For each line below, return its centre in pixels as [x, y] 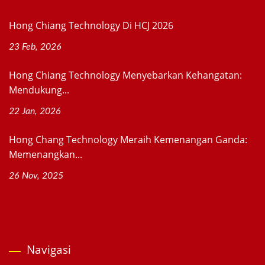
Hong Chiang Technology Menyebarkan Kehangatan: [125, 75]
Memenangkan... [46, 155]
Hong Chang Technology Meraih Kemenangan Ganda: [128, 140]
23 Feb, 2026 [35, 47]
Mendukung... [39, 90]
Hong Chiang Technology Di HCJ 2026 [91, 26]
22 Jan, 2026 [35, 112]
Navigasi [49, 250]
